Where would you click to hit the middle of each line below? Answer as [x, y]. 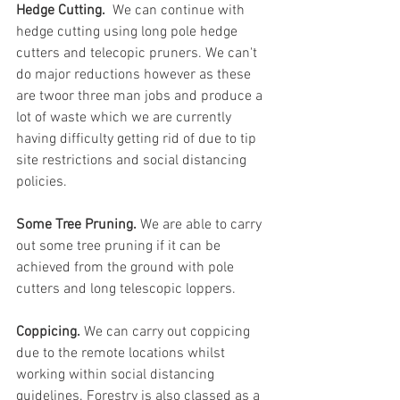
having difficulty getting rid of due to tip [138, 139]
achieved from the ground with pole [127, 268]
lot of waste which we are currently [125, 118]
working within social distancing [117, 375]
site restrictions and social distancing [133, 161]
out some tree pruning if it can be [120, 246]
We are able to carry [203, 225]
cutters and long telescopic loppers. [126, 289]
